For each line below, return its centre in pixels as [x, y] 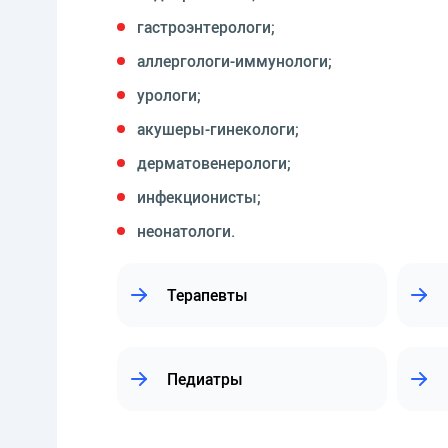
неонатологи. [186, 231]
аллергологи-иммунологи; [234, 61]
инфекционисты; [199, 197]
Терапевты [207, 295]
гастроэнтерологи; [206, 27]
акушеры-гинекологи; [218, 129]
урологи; [169, 95]
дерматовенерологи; [214, 163]
